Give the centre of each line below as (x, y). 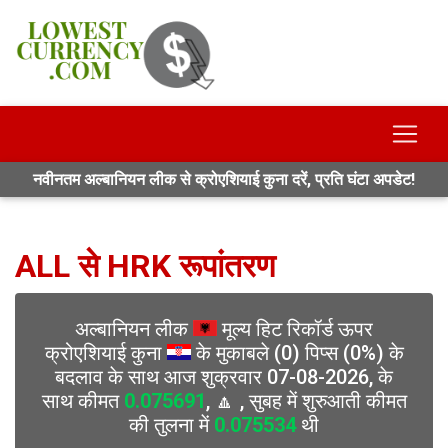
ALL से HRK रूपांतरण (145, 266)
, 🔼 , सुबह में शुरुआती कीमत (306, 401)
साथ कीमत (82, 401)
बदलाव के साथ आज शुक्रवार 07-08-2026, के (224, 377)
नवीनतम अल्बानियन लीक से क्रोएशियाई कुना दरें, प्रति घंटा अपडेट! (224, 179)
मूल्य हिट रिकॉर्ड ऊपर (295, 329)
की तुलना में (171, 425)
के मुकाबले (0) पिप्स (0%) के (297, 353)
